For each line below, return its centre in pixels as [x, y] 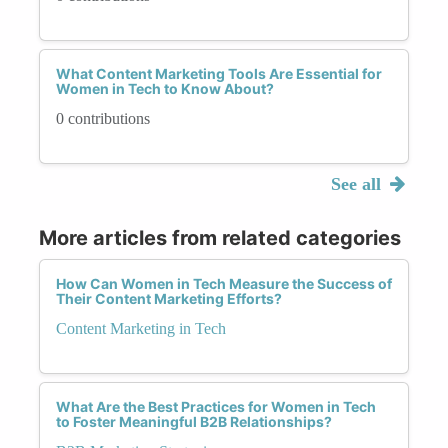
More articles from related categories [220, 237]
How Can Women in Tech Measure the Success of [224, 283]
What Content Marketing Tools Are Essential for [219, 73]
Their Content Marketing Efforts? [169, 298]
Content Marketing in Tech [141, 328]
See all [358, 183]
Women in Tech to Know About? [165, 88]
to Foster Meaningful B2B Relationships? [194, 421]
